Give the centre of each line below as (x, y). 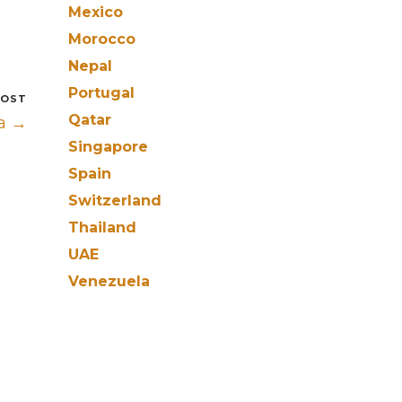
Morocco (102, 39)
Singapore (108, 147)
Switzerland (115, 201)
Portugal (101, 93)
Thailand (102, 227)
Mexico (96, 12)
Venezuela (109, 281)
